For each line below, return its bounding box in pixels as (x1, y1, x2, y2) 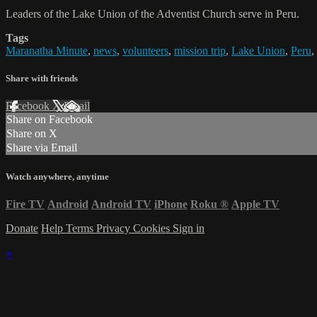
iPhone (154, 197, 188, 210)
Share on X (6, 127, 57, 140)
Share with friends (6, 73, 78, 84)
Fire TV (6, 197, 45, 210)
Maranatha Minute (6, 45, 88, 57)
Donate (6, 221, 38, 234)
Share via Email (6, 142, 77, 154)
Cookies (133, 221, 173, 234)
